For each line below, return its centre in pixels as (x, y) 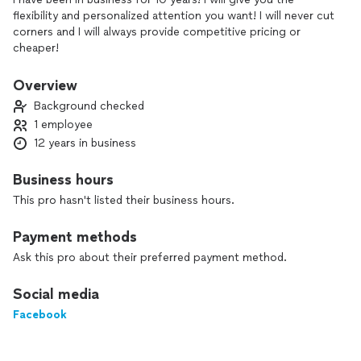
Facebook (40, 315)
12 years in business (85, 143)
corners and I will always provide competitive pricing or (157, 32)
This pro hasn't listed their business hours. (124, 200)
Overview (45, 85)
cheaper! (36, 48)
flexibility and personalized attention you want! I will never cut (174, 16)
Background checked (89, 106)
